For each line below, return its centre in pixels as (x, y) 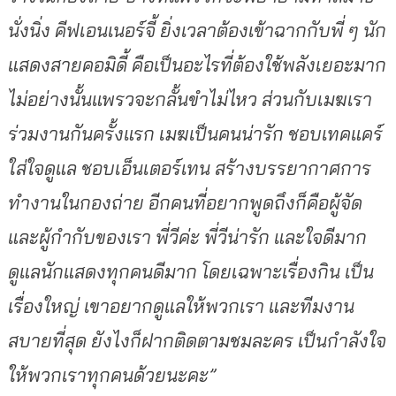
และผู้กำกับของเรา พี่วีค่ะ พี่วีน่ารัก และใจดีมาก (187, 236)
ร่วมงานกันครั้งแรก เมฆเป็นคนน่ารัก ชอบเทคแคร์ (195, 133)
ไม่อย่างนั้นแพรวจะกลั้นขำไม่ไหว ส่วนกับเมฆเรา (190, 99)
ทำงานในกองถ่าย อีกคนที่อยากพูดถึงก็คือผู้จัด (185, 202)
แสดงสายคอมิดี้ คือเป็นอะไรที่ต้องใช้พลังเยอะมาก (197, 64)
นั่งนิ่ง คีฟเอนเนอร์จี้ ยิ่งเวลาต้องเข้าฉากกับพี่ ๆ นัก (197, 30)
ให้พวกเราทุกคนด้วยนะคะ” (111, 374)
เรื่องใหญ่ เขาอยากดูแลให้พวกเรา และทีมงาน (181, 305)
